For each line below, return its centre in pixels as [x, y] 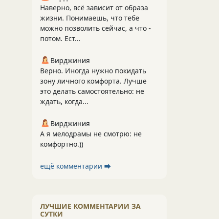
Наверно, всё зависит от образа [94, 8]
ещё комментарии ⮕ [76, 166]
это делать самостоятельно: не [92, 91]
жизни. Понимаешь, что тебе [90, 18]
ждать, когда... [64, 101]
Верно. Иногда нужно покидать [93, 71]
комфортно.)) [62, 144]
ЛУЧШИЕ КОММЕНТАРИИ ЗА [90, 206]
